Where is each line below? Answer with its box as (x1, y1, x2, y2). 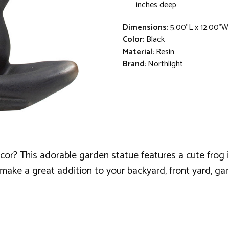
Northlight (148, 57, 183, 71)
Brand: (123, 57, 146, 71)
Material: (123, 44, 154, 59)
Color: (123, 32, 144, 47)
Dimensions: (123, 20, 168, 34)
